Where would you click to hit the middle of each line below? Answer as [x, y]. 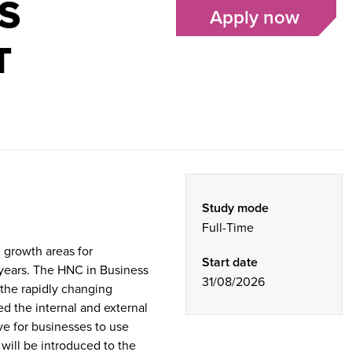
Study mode [235, 208]
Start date [230, 262]
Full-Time [228, 227]
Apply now [254, 17]
